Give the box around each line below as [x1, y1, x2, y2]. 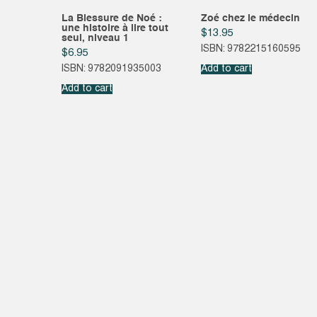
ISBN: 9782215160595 [200, 44, 301, 54]
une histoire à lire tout [62, 23, 168, 34]
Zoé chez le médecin [200, 13, 300, 24]
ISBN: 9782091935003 [62, 64, 161, 74]
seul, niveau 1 [62, 33, 129, 44]
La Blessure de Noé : [62, 13, 162, 24]
